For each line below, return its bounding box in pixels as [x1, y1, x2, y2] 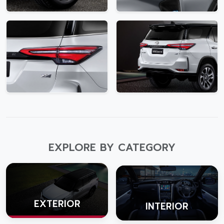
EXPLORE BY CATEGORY [48, 140, 175, 155]
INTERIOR [145, 200, 188, 213]
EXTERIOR [33, 197, 80, 211]
